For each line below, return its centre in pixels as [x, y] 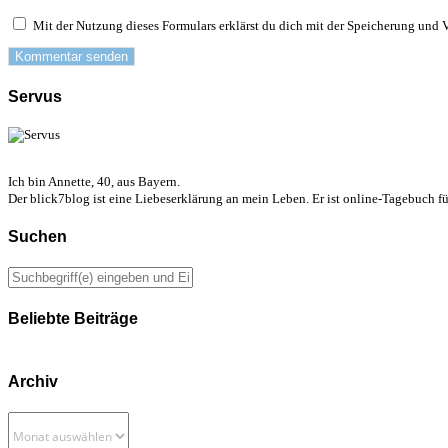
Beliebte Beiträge [73, 318]
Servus [35, 96]
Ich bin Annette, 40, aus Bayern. [94, 181]
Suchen [37, 237]
